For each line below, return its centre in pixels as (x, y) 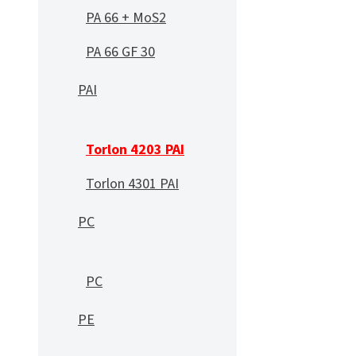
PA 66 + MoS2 (126, 18)
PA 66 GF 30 (120, 52)
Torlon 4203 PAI (135, 150)
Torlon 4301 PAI (132, 184)
